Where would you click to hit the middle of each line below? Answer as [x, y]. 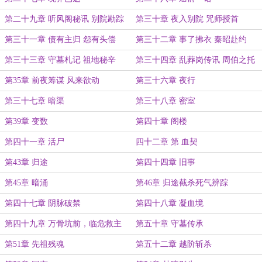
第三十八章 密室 [166, 101]
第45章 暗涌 [26, 183]
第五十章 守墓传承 [170, 224]
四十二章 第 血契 [167, 142]
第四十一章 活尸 [35, 142]
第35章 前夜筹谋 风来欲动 [52, 80]
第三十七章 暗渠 [35, 101]
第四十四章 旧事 [166, 162]
